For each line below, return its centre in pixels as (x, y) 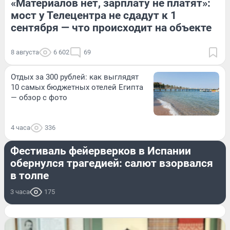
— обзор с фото (39, 98)
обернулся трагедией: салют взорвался (112, 164)
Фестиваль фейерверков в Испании (101, 151)
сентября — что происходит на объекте (111, 28)
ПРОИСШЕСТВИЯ (51, 134)
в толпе (30, 176)
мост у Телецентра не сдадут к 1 (94, 16)
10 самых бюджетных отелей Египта (77, 88)
